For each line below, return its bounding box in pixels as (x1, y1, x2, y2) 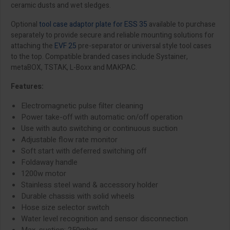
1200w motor (21, 167, 66, 179)
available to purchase (147, 18, 216, 30)
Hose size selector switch (21, 201, 109, 213)
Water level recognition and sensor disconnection (21, 213, 188, 224)
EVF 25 (54, 40, 76, 51)
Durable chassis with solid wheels (21, 190, 135, 202)
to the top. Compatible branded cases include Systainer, (11, 51, 188, 62)
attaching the (11, 40, 54, 51)
